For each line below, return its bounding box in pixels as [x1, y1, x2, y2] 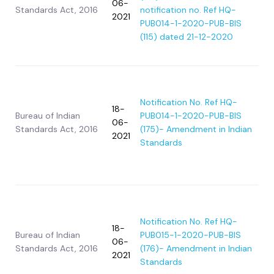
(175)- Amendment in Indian [140, 124, 252, 135]
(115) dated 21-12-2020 [140, 31, 233, 43]
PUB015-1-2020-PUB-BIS [140, 229, 241, 241]
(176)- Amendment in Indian [140, 243, 252, 254]
